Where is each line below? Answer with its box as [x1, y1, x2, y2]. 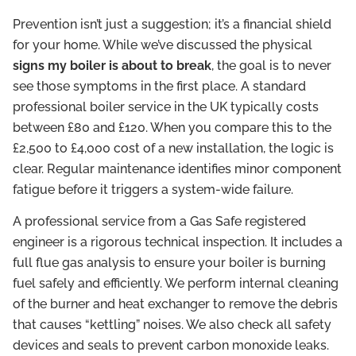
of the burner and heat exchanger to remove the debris [13, 296, 338, 312]
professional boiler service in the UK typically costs [13, 99, 319, 114]
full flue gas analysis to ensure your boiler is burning [13, 255, 326, 271]
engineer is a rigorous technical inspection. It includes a [13, 234, 342, 250]
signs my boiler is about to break [13, 57, 211, 73]
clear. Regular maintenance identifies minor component [13, 161, 342, 176]
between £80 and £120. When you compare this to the [13, 119, 331, 135]
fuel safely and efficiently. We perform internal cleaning [13, 276, 339, 292]
